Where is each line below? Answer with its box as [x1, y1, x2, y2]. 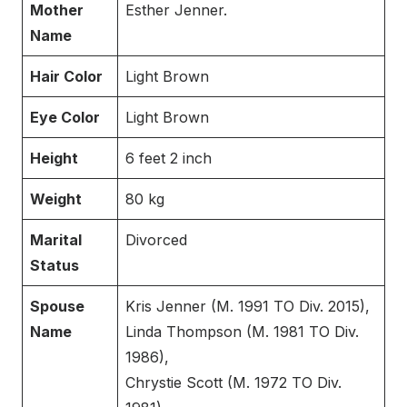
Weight [30, 190, 82, 209]
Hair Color [30, 67, 103, 86]
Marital [30, 231, 82, 250]
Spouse [30, 297, 84, 316]
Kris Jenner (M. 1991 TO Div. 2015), [125, 297, 370, 316]
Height [30, 149, 78, 168]
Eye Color [30, 108, 100, 127]
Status [30, 256, 79, 275]
